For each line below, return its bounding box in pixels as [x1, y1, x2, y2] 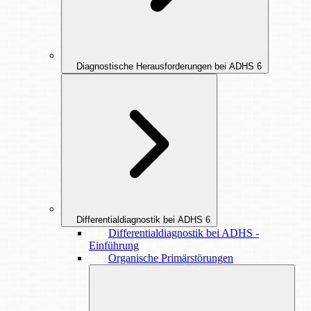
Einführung [89, 239, 139, 251]
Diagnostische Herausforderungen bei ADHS [76, 61, 254, 72]
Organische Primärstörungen [108, 252, 233, 264]
